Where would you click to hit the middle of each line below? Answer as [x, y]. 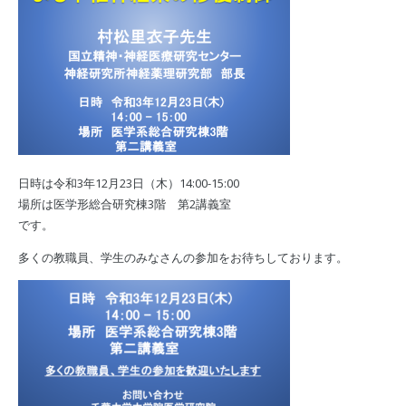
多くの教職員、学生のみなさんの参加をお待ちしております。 [183, 257]
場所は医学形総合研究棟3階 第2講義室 [124, 203]
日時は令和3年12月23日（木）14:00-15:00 [128, 183]
